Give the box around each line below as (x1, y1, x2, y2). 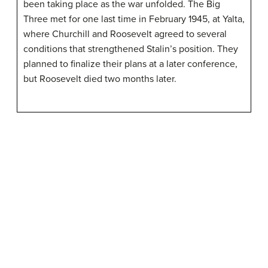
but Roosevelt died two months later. (23, 72, 176, 85)
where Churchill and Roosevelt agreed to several (23, 28, 227, 40)
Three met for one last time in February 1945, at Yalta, (23, 13, 245, 25)
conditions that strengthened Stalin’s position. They (23, 42, 238, 55)
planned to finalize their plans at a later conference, (23, 57, 237, 70)
